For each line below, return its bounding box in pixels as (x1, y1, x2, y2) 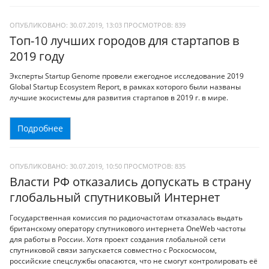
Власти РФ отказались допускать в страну (10, 174, 251, 190)
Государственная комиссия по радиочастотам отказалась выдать (10, 212, 243, 223)
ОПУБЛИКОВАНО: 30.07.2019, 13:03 (10, 20, 122, 29)
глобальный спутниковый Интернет (10, 189, 220, 206)
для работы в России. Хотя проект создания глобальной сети (10, 234, 226, 244)
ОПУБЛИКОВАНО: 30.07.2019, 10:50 (10, 162, 122, 171)
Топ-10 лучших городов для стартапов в (10, 32, 239, 49)
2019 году (10, 47, 64, 64)
